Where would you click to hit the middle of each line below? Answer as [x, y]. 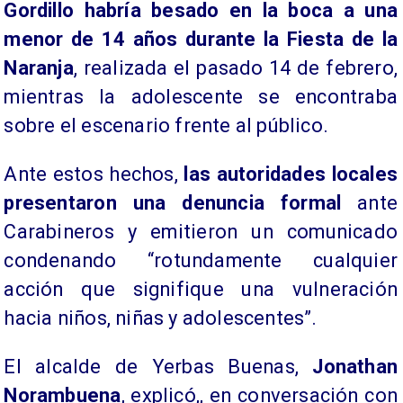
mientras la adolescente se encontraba [201, 96]
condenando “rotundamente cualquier [201, 260]
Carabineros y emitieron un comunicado [201, 231]
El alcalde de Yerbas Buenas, [151, 366]
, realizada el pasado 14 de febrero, [235, 67]
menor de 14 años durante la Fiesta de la [201, 39]
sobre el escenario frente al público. [166, 125]
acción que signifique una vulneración [201, 289]
